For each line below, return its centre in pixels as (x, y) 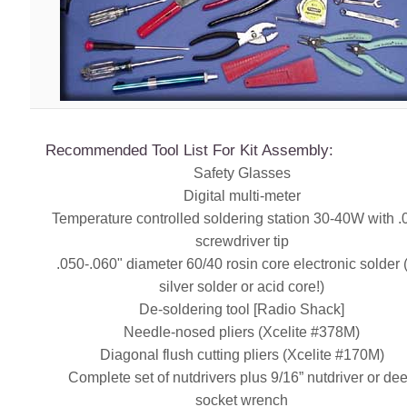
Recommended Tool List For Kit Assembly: (189, 150)
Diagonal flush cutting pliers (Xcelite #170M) (242, 354)
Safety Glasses (242, 173)
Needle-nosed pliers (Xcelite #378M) (242, 332)
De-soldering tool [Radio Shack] (242, 309)
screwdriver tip (242, 241)
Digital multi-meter (242, 195)
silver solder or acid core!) (242, 286)
